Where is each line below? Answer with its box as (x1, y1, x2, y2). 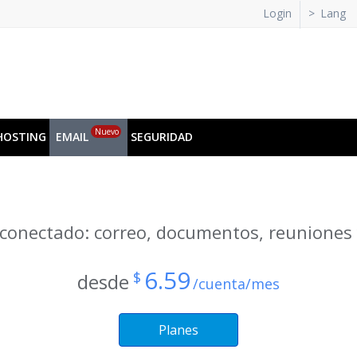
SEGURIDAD (131, 129, 193, 144)
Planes (159, 321, 198, 339)
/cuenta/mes (193, 274, 280, 293)
